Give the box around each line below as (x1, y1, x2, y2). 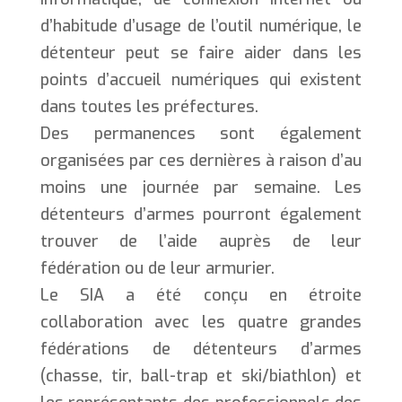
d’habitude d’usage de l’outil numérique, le (39, 14, 363, 37)
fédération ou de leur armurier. (39, 257, 275, 279)
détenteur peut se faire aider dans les (39, 41, 363, 64)
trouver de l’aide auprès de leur (39, 230, 363, 252)
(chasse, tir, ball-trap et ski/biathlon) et (39, 364, 363, 387)
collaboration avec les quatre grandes (39, 310, 363, 333)
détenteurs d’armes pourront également (39, 203, 363, 225)
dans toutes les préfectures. (39, 95, 258, 118)
